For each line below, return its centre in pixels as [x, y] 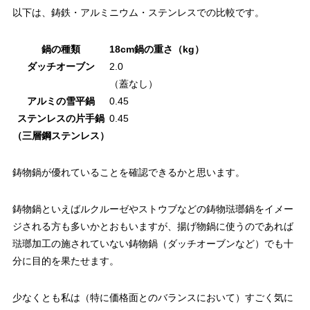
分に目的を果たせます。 [65, 261]
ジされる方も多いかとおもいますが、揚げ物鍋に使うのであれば [153, 226]
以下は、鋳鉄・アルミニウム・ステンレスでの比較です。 [138, 12]
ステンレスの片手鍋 [61, 118]
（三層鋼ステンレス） [61, 135]
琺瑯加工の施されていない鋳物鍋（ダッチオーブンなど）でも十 [153, 243]
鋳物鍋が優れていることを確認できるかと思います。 [128, 172]
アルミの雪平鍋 [61, 101]
